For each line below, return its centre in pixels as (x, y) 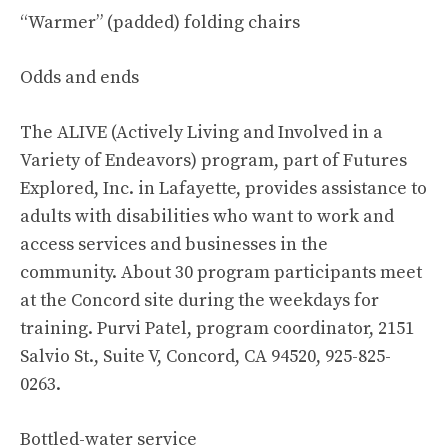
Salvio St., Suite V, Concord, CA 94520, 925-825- (205, 356)
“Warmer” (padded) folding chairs (160, 22)
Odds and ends (79, 77)
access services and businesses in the (174, 244)
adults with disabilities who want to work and (207, 216)
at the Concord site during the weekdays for (199, 300)
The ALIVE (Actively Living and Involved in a (201, 132)
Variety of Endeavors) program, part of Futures (213, 160)
